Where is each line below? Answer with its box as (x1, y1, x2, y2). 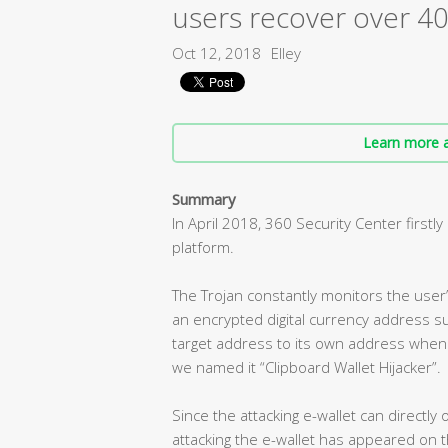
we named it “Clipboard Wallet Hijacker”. (172, 356, 441, 377)
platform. (172, 236, 234, 257)
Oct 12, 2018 (172, 43, 261, 63)
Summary (172, 188, 236, 209)
